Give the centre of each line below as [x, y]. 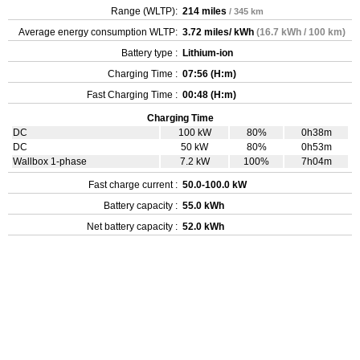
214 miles [205, 11]
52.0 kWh [203, 226]
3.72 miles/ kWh [219, 32]
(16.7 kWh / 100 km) [301, 32]
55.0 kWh [203, 205]
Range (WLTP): [144, 11]
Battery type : [149, 53]
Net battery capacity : [132, 226]
